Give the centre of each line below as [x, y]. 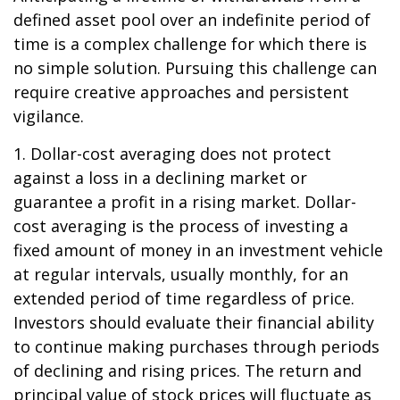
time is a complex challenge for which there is [190, 44]
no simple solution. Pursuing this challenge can [195, 68]
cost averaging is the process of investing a [181, 226]
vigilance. [49, 116]
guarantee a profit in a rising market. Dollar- [185, 202]
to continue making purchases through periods [196, 346]
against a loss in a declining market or [160, 178]
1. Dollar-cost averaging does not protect [172, 154]
